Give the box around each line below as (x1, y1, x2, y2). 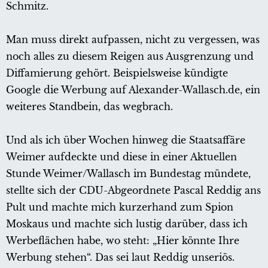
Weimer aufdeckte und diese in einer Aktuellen (6, 151, 237, 163)
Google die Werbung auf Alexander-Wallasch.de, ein (6, 84, 260, 96)
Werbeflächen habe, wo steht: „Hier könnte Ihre (6, 234, 239, 247)
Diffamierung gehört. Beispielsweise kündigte (6, 67, 228, 80)
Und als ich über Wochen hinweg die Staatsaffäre (6, 134, 245, 147)
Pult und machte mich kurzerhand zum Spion (6, 201, 233, 214)
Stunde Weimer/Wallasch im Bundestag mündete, (6, 167, 251, 180)
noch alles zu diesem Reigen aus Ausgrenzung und (6, 50, 254, 63)
